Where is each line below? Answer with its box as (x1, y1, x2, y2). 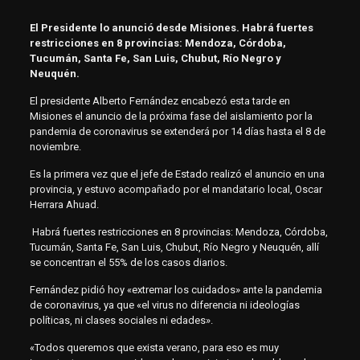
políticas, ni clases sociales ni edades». (29, 314, 213, 327)
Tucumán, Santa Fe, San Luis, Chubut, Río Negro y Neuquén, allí (29, 241, 319, 254)
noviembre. (29, 141, 81, 153)
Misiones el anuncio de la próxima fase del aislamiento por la (29, 110, 313, 123)
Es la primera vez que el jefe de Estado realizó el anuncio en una (29, 168, 325, 181)
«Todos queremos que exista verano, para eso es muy (29, 342, 279, 354)
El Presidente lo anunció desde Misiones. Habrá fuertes (29, 22, 313, 35)
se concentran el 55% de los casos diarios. (29, 256, 227, 269)
